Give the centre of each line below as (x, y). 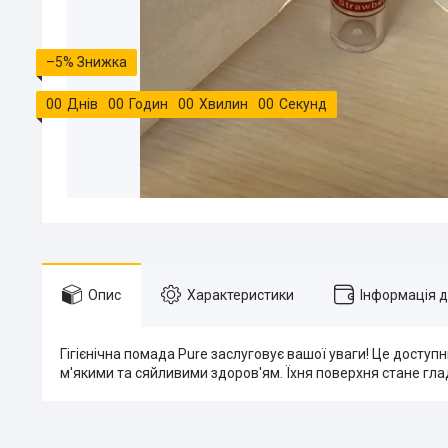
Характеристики (240, 294)
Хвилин (223, 104)
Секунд (303, 104)
